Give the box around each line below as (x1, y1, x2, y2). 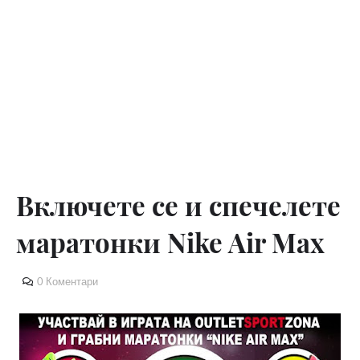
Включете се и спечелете (16, 187, 341, 223)
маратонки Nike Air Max (16, 224, 325, 260)
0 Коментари (37, 275, 98, 288)
